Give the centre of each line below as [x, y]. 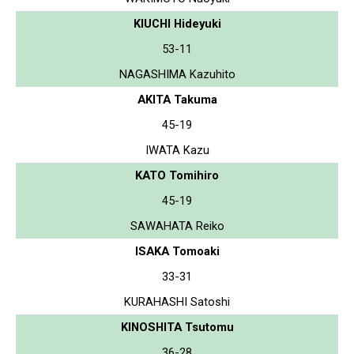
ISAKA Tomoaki [177, 251]
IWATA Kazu [177, 150]
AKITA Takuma [177, 99]
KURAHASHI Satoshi [177, 301]
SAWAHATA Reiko [177, 226]
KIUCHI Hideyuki [177, 23]
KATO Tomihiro [177, 175]
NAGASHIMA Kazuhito [177, 74]
